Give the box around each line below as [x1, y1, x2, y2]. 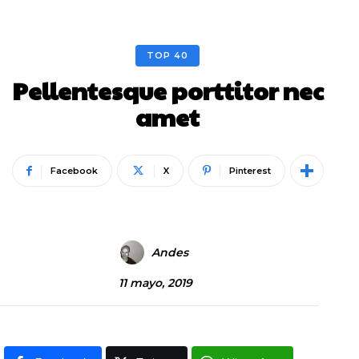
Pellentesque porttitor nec [11, 74, 324, 107]
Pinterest [228, 165, 271, 176]
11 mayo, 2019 [119, 275, 192, 290]
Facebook [50, 165, 98, 176]
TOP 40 [147, 50, 188, 61]
